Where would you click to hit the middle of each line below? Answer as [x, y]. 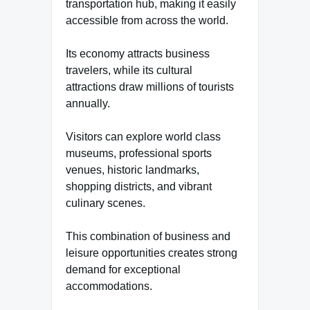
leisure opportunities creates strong [152, 253]
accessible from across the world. [147, 21]
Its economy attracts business [138, 54]
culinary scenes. [106, 203]
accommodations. [109, 286]
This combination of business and [148, 237]
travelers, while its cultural [129, 71]
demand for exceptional [123, 270]
